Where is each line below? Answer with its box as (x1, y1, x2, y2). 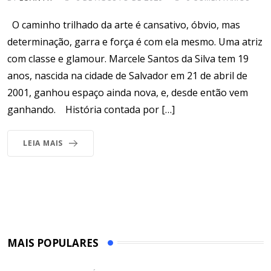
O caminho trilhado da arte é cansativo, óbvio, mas (7, 18, 240, 31)
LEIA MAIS (23, 137, 64, 148)
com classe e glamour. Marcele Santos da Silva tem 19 (7, 51, 249, 65)
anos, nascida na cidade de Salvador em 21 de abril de (7, 68, 247, 82)
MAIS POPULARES (7, 235, 99, 250)
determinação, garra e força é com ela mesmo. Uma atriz (7, 34, 263, 48)
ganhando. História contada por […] (7, 102, 175, 116)
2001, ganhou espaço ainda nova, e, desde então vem (7, 85, 248, 99)
